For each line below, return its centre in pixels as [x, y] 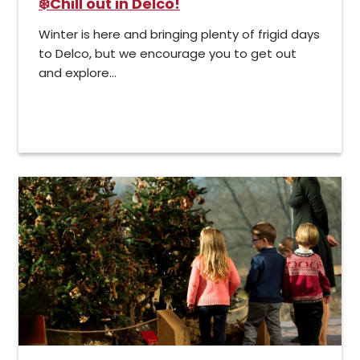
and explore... [78, 73]
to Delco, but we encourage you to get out [168, 54]
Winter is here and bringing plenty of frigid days [179, 35]
